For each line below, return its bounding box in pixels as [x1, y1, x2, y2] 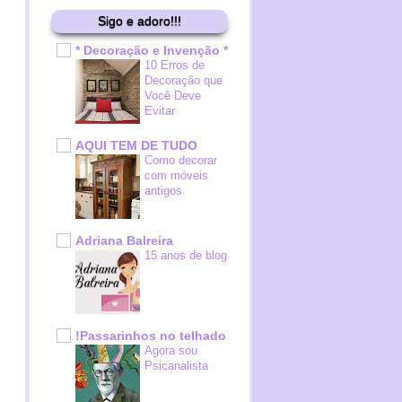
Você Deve [144, 89, 201, 102]
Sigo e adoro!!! [98, 13, 181, 28]
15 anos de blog [144, 249, 227, 262]
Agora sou [144, 344, 197, 357]
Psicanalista [144, 359, 208, 372]
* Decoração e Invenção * [75, 43, 228, 57]
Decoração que [144, 74, 223, 87]
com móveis [144, 169, 208, 182]
